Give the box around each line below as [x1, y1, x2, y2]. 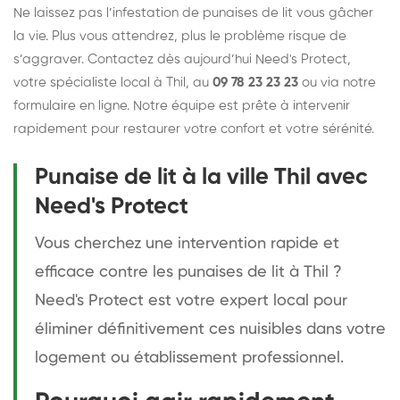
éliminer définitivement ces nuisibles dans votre [35, 321, 386, 337]
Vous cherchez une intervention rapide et [35, 235, 339, 252]
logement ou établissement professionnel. [35, 349, 344, 366]
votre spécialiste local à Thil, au [13, 75, 212, 89]
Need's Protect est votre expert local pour [35, 292, 347, 309]
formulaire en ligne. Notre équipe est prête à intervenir [13, 98, 350, 112]
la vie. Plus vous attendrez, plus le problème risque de [13, 29, 346, 43]
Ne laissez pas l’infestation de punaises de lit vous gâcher [13, 5, 373, 20]
